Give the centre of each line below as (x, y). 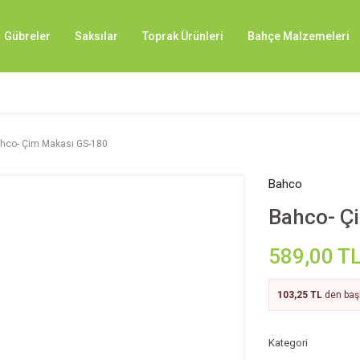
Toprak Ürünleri (183, 36)
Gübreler (27, 36)
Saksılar (96, 36)
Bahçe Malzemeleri (299, 36)
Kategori (288, 343)
